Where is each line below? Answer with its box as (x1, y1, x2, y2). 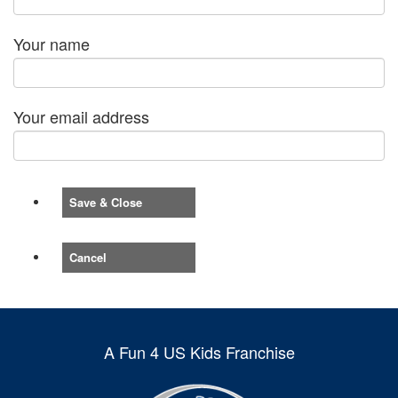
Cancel (69, 249, 107, 267)
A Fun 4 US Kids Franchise (103, 340, 295, 364)
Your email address (13, 105, 149, 129)
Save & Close (69, 194, 142, 211)
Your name (13, 32, 90, 56)
